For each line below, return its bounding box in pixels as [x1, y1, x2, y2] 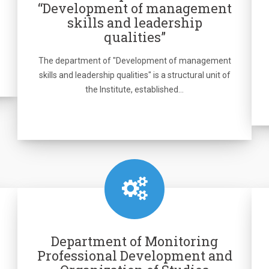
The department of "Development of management [38, 56, 231, 65]
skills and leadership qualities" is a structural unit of [38, 70, 231, 80]
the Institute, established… [85, 85, 184, 94]
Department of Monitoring [51, 232, 218, 250]
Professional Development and [37, 247, 232, 264]
